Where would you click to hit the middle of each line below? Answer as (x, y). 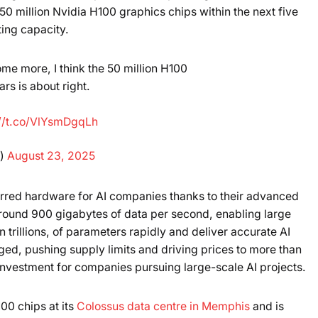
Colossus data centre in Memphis (163, 306)
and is (267, 306)
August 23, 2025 (51, 155)
